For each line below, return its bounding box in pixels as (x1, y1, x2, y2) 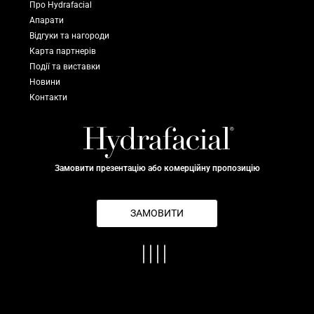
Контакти (29, 93, 67, 103)
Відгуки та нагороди (29, 31, 109, 41)
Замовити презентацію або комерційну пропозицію (54, 163, 260, 173)
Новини (29, 77, 60, 88)
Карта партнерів (29, 46, 96, 57)
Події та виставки (29, 62, 100, 72)
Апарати (29, 15, 64, 26)
